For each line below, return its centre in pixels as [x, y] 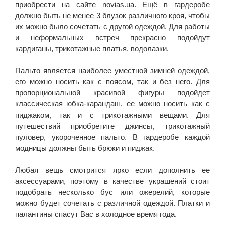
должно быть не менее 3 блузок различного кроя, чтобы [113, 15]
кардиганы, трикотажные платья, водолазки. [92, 48]
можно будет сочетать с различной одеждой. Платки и [113, 203]
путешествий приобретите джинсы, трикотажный [113, 126]
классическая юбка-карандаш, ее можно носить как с [113, 103]
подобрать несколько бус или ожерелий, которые [113, 192]
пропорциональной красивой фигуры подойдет [113, 92]
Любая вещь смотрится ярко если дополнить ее [113, 170]
